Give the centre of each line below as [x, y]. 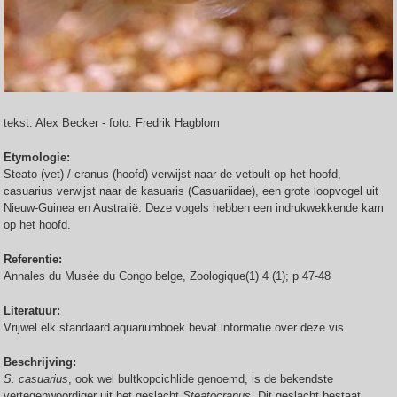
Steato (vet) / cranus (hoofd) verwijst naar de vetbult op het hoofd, [172, 174]
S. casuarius [36, 379]
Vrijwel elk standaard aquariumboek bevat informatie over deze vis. [179, 327]
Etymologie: [39, 157]
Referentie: [35, 259]
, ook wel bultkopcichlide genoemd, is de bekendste [201, 379]
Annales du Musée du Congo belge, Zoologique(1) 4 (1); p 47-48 [171, 276]
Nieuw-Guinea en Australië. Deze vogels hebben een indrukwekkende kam [194, 208]
